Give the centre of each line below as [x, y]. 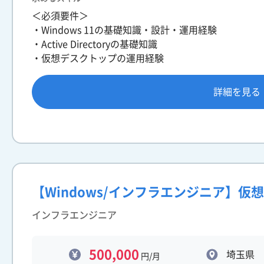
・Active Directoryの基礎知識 [95, 44]
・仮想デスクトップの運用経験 [98, 58]
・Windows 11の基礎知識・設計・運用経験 [124, 30]
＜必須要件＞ [60, 16]
